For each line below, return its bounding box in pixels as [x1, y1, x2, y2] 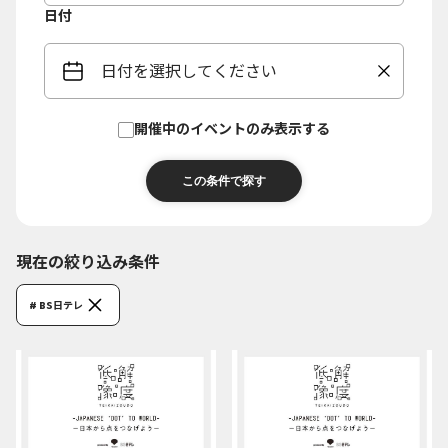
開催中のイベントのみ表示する [134, 120, 330, 138]
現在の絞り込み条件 [16, 252, 160, 272]
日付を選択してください [101, 61, 277, 81]
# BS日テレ [29, 298, 83, 312]
